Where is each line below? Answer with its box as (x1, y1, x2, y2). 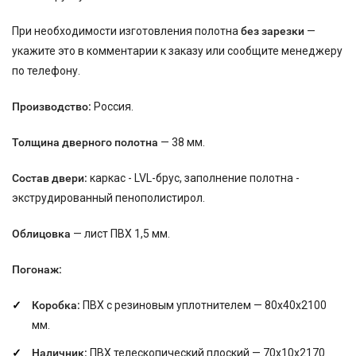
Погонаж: (12, 263, 62, 276)
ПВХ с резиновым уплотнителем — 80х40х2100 (80, 299, 327, 311)
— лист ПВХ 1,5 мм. (71, 227, 170, 240)
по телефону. (12, 64, 80, 77)
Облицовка (12, 227, 71, 240)
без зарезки (241, 25, 304, 37)
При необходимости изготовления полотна (12, 25, 241, 37)
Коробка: (32, 299, 80, 311)
